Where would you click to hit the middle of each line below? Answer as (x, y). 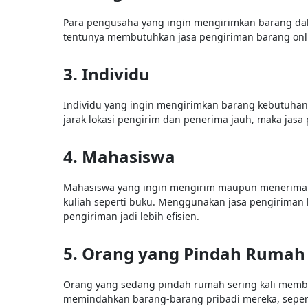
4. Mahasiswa (119, 156)
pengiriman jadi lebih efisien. (131, 216)
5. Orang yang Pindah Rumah (184, 253)
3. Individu (107, 74)
